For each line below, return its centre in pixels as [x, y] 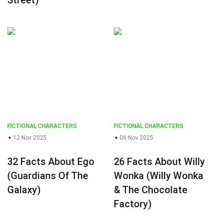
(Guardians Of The [48, 176]
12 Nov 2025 [29, 138]
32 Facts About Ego [51, 162]
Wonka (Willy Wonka [159, 176]
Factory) [133, 204]
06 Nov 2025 [136, 138]
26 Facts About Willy [159, 162]
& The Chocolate [151, 190]
